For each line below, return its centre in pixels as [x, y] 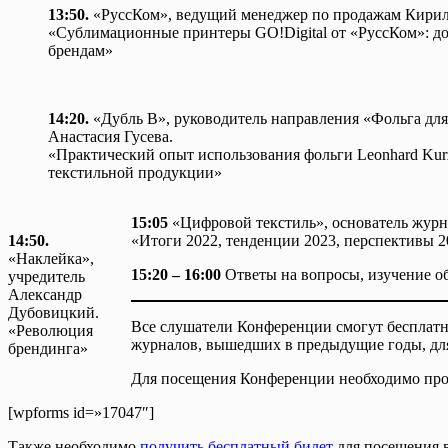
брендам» [80, 50]
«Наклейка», [51, 258]
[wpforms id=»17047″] [81, 412]
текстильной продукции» [135, 172]
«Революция [50, 330]
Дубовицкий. [53, 312]
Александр [45, 294]
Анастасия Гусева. [110, 136]
